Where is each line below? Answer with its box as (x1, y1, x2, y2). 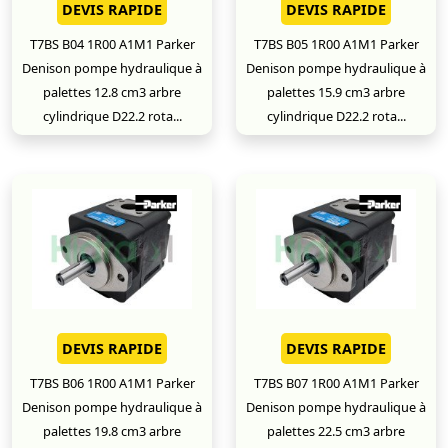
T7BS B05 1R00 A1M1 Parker (253, 35, 419, 53)
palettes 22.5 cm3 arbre (267, 422, 405, 440)
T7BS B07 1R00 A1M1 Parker (253, 374, 419, 392)
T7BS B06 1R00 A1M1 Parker (29, 374, 195, 392)
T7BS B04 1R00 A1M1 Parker (29, 35, 195, 53)
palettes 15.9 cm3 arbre (267, 83, 405, 101)
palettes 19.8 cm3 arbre (43, 422, 181, 440)
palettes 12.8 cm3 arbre (43, 83, 181, 101)
